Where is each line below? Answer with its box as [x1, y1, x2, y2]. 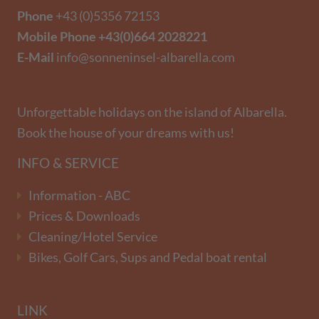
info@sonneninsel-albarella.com [56, 50, 235, 66]
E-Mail [17, 50, 56, 66]
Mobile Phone [17, 29, 98, 45]
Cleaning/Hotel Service [28, 229, 157, 245]
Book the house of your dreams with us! [17, 125, 234, 141]
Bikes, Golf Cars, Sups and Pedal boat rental [28, 250, 267, 266]
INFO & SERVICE [17, 155, 119, 172]
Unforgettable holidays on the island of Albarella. [17, 105, 287, 120]
